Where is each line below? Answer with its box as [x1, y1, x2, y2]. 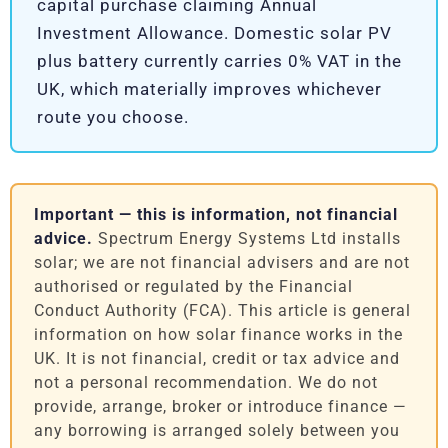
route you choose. [37, 107, 189, 128]
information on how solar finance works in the [34, 326, 403, 345]
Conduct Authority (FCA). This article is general [34, 302, 411, 321]
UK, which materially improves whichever [37, 79, 382, 100]
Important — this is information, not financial [34, 206, 398, 225]
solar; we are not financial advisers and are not [34, 254, 410, 273]
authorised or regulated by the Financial [34, 278, 353, 297]
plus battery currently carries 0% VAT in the [37, 51, 402, 72]
